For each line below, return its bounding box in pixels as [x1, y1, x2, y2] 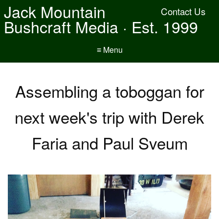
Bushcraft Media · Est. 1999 [4, 15, 198, 38]
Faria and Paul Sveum [31, 131, 188, 154]
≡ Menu [96, 44, 123, 55]
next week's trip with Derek [15, 105, 204, 128]
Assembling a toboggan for [15, 79, 204, 102]
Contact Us [161, 5, 205, 18]
